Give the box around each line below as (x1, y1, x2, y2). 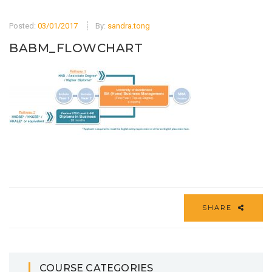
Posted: (9, 21, 38, 31)
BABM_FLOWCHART (9, 41, 143, 56)
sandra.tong (107, 21, 150, 31)
